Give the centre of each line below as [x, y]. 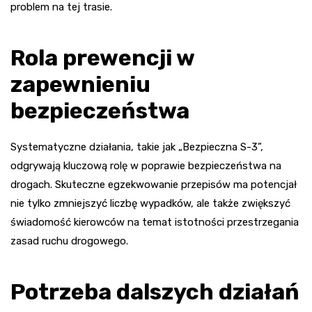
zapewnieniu [80, 84]
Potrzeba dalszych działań [155, 291]
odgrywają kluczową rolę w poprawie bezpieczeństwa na [146, 165]
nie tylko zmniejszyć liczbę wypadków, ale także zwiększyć [150, 203]
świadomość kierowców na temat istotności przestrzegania [155, 222]
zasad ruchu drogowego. [69, 241]
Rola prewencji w [102, 57]
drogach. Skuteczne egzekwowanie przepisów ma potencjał [154, 184]
